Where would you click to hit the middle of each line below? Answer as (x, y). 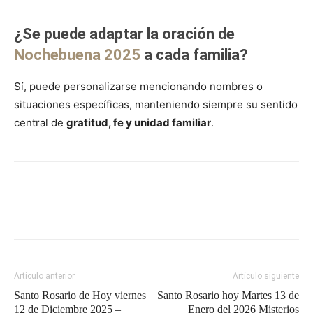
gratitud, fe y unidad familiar (139, 122)
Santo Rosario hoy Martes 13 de (228, 295)
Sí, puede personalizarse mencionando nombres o (138, 86)
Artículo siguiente (266, 276)
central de (40, 122)
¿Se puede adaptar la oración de (124, 34)
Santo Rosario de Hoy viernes (80, 295)
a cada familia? (194, 54)
